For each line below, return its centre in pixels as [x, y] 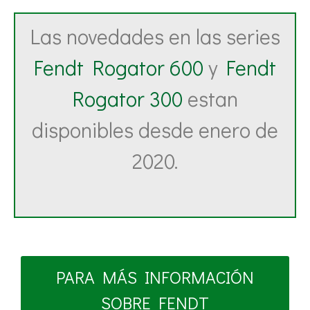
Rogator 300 [127, 99]
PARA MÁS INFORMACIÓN [155, 277]
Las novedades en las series [155, 37]
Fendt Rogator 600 [119, 68]
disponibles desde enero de [155, 130]
